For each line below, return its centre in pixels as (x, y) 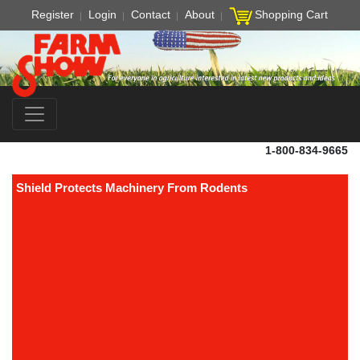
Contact (150, 14)
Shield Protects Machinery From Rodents (132, 187)
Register (52, 14)
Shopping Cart (291, 14)
